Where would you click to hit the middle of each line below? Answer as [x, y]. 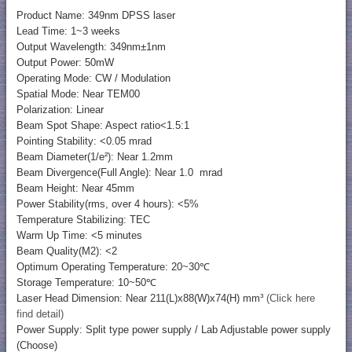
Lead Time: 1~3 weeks [68, 31]
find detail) [40, 314]
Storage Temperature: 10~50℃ [86, 283]
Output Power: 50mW [65, 63]
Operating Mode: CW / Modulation [93, 79]
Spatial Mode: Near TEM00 [78, 94]
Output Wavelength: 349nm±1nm [91, 47]
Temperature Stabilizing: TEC [83, 220]
